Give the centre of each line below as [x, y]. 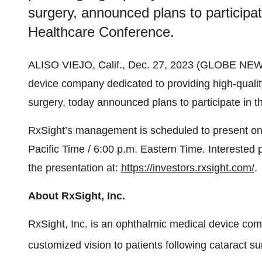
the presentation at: [75, 168]
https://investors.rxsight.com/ [188, 168]
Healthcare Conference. [101, 32]
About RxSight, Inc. [77, 196]
